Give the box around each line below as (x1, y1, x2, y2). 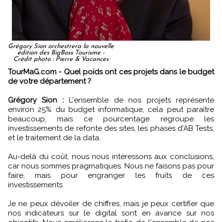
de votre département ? (8, 76, 91, 86)
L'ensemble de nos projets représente (63, 95, 215, 105)
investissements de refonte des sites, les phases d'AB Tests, (8, 123, 214, 133)
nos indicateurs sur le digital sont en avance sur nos (8, 208, 214, 218)
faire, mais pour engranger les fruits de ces (8, 170, 214, 180)
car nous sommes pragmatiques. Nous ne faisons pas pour (8, 161, 214, 170)
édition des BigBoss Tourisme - (17, 49, 105, 56)
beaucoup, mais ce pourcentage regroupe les (8, 114, 214, 123)
